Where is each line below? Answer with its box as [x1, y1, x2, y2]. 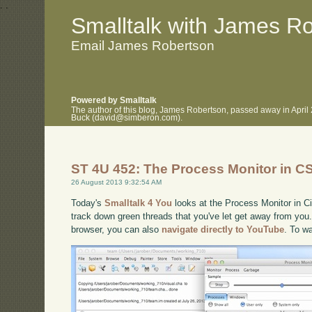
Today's [71, 197, 105, 208]
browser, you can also [71, 224, 162, 235]
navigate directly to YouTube [162, 224, 285, 235]
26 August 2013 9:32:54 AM [71, 178, 162, 187]
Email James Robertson [71, 38, 215, 53]
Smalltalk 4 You [104, 197, 173, 208]
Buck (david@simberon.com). [71, 113, 183, 122]
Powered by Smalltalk [71, 96, 157, 105]
